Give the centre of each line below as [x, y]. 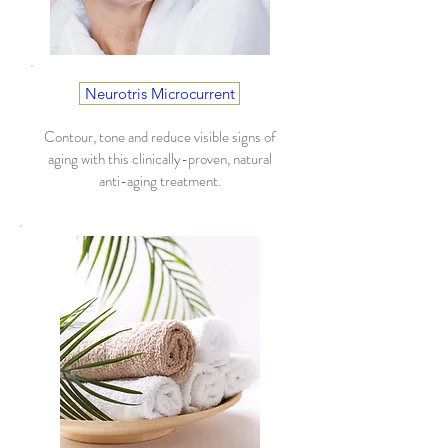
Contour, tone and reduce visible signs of [159, 137]
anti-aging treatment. [159, 181]
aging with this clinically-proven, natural [159, 159]
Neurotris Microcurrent [159, 93]
